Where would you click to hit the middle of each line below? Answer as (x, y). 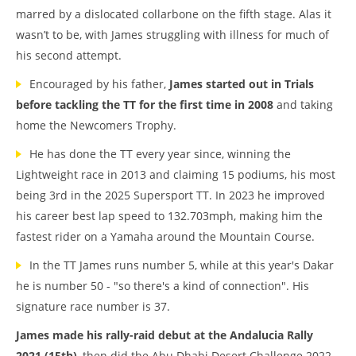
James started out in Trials (242, 84)
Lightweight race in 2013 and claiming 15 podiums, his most (176, 174)
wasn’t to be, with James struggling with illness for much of (172, 35)
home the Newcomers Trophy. (98, 125)
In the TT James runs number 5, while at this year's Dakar (182, 265)
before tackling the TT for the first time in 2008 (145, 104)
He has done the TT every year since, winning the (160, 154)
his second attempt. (70, 55)
